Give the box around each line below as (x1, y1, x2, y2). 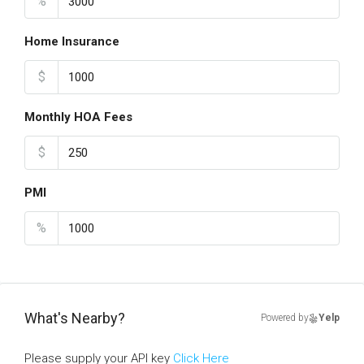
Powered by (261, 312, 309, 323)
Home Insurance (24, 34, 119, 49)
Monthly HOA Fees (24, 110, 132, 124)
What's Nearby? (24, 310, 125, 327)
